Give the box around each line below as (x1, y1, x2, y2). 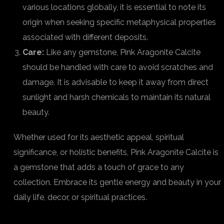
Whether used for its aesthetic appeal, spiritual (13, 132, 184, 142)
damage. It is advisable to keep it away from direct (22, 77, 208, 87)
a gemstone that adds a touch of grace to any (13, 162, 184, 172)
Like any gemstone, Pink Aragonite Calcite (44, 47, 200, 57)
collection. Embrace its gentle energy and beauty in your (13, 177, 221, 187)
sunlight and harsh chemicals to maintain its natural (22, 92, 210, 102)
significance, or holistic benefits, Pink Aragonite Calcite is (13, 147, 218, 157)
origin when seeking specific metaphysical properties (22, 17, 216, 27)
